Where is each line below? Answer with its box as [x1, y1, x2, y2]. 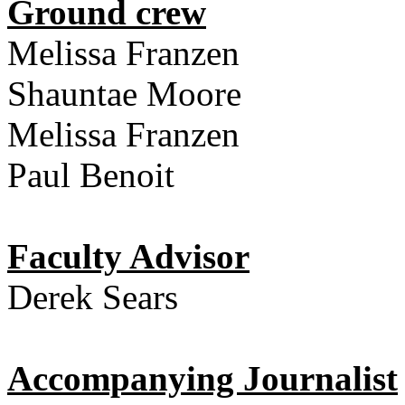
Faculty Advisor [7, 236, 250, 276]
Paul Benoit [7, 155, 174, 194]
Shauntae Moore [7, 73, 241, 113]
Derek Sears [7, 277, 178, 316]
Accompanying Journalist [7, 358, 398, 398]
